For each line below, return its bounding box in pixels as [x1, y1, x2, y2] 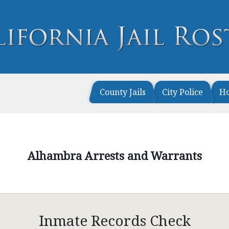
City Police [162, 86, 203, 98]
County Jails [99, 86, 146, 98]
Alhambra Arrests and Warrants [27, 148, 202, 163]
